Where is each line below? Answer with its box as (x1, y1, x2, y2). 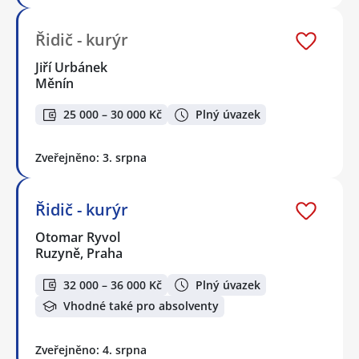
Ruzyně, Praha (35, 244, 123, 263)
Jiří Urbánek (35, 58, 109, 76)
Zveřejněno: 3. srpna (35, 150, 147, 166)
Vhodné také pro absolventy (63, 298, 219, 314)
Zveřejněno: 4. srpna (35, 341, 147, 357)
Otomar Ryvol (35, 228, 122, 247)
